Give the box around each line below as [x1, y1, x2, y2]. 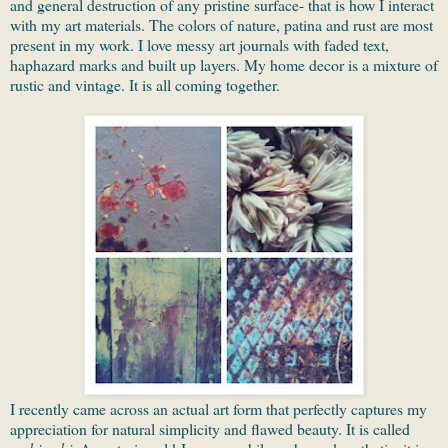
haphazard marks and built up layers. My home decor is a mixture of [10, 54, 438, 76]
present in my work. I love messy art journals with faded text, [10, 34, 389, 56]
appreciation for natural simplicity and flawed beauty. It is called [10, 418, 410, 440]
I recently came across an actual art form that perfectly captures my [10, 398, 427, 420]
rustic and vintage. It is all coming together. [10, 74, 280, 96]
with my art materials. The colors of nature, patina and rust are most [10, 14, 433, 36]
